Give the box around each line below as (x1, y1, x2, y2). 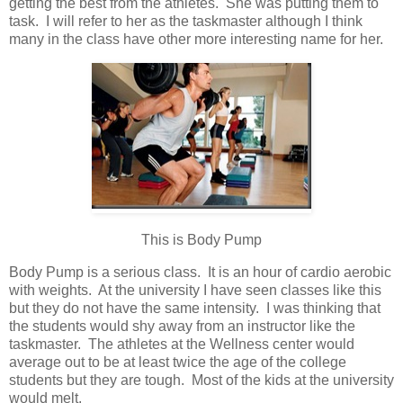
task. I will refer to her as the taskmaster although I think (9, 13, 363, 29)
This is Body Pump (141, 232, 262, 248)
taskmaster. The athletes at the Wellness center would (9, 336, 354, 353)
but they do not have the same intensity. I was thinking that (9, 300, 381, 317)
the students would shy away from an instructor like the (9, 318, 355, 335)
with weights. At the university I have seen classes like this (9, 282, 381, 299)
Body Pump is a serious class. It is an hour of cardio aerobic (9, 264, 391, 281)
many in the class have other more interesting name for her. (9, 31, 383, 47)
